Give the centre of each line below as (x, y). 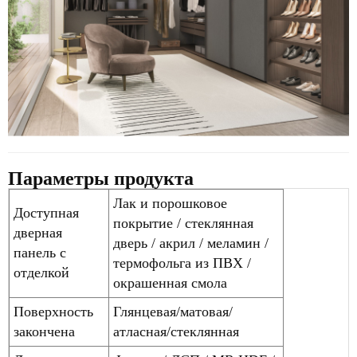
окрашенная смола (170, 283)
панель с (40, 253)
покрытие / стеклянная (183, 224)
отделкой (41, 273)
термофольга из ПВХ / (182, 263)
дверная (38, 233)
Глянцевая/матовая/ (173, 312)
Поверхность (53, 312)
